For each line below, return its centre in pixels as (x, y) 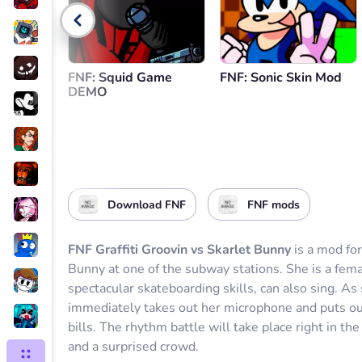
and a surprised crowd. (133, 347)
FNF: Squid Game (120, 78)
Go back (124, 20)
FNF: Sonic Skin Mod (281, 78)
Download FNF (147, 204)
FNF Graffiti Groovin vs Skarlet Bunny (181, 250)
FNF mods (274, 204)
